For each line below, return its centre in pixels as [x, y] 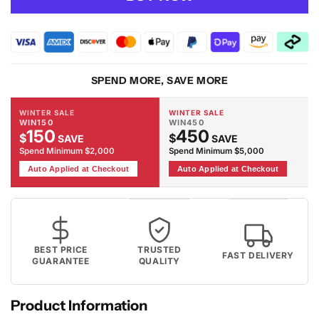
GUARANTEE [61, 261]
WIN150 [36, 122]
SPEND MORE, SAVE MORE [159, 80]
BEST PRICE [61, 250]
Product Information [79, 305]
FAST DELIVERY [258, 255]
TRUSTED [159, 250]
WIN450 [187, 122]
